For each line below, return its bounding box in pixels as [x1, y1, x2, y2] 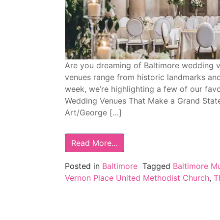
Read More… [71, 137, 118, 148]
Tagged [142, 161, 173, 171]
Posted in [65, 161, 102, 171]
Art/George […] [65, 107, 122, 117]
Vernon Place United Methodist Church [65, 172, 209, 183]
